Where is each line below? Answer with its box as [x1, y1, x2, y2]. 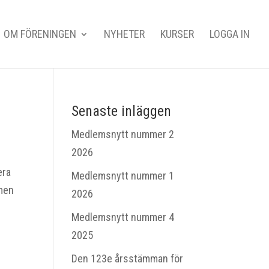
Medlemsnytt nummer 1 [71, 169, 175, 182]
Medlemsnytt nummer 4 [71, 211, 175, 223]
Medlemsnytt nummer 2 [71, 128, 175, 141]
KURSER [160, 28, 194, 40]
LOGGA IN [210, 28, 250, 40]
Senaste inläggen [71, 103, 172, 119]
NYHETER [104, 28, 145, 40]
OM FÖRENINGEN [4, 28, 76, 40]
